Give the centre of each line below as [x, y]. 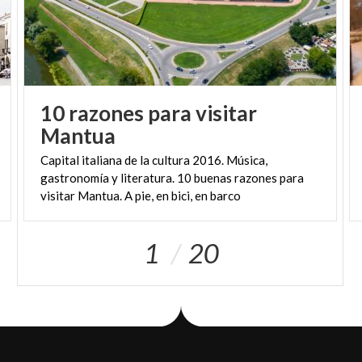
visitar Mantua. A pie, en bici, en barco [141, 196]
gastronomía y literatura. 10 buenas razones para [173, 178]
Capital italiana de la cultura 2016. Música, [154, 160]
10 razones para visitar [149, 114]
